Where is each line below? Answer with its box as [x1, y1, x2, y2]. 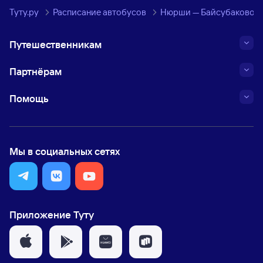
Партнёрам [9, 65, 62, 77]
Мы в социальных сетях [9, 145, 120, 157]
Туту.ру [9, 6, 39, 18]
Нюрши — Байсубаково [160, 6, 255, 18]
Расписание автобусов [53, 6, 146, 18]
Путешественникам [9, 38, 102, 50]
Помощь [9, 92, 49, 104]
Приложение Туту [9, 208, 94, 221]
